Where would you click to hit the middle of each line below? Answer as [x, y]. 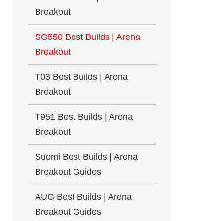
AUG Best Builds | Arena [83, 197]
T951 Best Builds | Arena [84, 117]
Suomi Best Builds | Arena [86, 157]
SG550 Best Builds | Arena [88, 37]
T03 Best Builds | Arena [81, 77]
